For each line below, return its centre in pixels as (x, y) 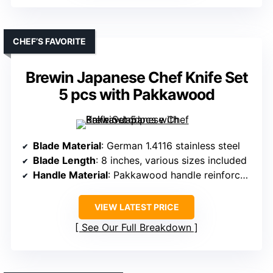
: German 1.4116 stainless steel (171, 146)
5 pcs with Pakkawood (136, 95)
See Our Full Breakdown (136, 228)
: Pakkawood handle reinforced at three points (174, 175)
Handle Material (70, 175)
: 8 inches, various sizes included (171, 161)
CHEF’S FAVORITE (49, 41)
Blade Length (64, 161)
